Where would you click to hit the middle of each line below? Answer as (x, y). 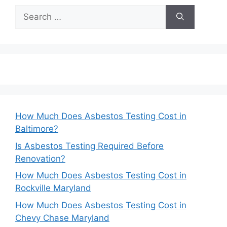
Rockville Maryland (53, 188)
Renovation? (40, 158)
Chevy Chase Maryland (62, 218)
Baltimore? (37, 129)
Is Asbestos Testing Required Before (89, 146)
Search (29, 11)
